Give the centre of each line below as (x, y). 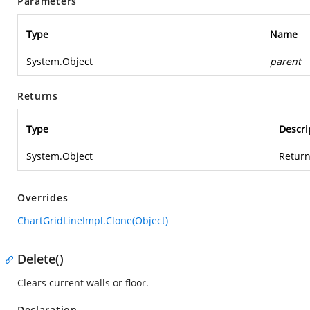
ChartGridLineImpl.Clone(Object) (93, 220)
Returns (38, 96)
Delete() (40, 259)
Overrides (43, 198)
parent (285, 61)
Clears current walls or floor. (83, 283)
